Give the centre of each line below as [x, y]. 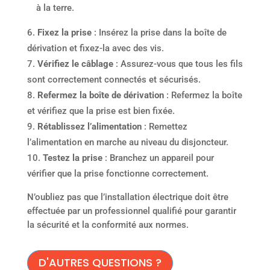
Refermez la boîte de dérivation [100, 95]
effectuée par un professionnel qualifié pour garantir [131, 211]
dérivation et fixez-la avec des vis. [95, 48]
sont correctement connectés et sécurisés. [114, 79]
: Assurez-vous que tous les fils [179, 64]
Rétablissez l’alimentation [89, 126]
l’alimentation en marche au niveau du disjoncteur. [127, 142]
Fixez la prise [64, 32]
